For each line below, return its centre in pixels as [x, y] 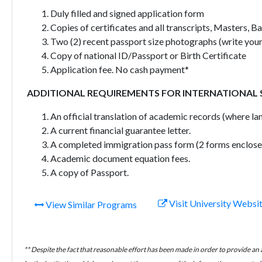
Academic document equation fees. [120, 158]
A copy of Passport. [89, 172]
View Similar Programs [90, 204]
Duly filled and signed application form [127, 13]
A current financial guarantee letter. [120, 130]
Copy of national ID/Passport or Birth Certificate [148, 55]
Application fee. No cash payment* [119, 69]
